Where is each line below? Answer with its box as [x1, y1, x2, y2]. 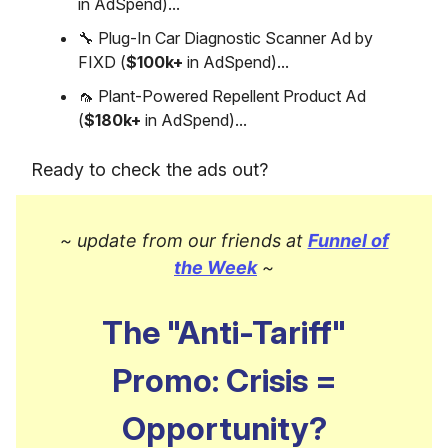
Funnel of [307, 230, 389, 251]
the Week [174, 257, 257, 278]
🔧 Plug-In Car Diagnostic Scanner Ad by [78, 28, 373, 48]
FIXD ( [78, 52, 126, 72]
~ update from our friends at [59, 230, 308, 251]
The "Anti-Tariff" [102, 313, 346, 352]
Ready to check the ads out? [31, 159, 268, 180]
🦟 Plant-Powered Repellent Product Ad [78, 86, 366, 106]
